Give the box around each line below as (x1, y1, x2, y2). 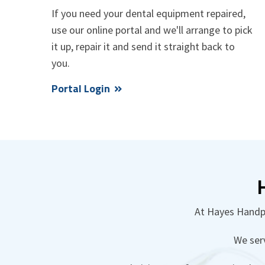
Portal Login (51, 80, 110, 96)
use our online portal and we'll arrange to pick (51, 22, 253, 37)
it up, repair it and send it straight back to (51, 39, 235, 53)
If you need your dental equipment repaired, (51, 6, 245, 20)
